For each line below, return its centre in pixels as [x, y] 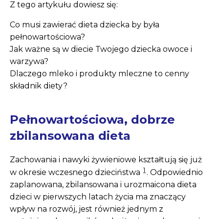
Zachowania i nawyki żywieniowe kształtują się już [106, 160]
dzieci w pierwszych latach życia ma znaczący [98, 197]
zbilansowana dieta [70, 136]
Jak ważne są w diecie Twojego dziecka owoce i [101, 49]
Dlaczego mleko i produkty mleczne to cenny [99, 74]
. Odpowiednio [175, 173]
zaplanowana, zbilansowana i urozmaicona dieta [103, 185]
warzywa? [29, 62]
